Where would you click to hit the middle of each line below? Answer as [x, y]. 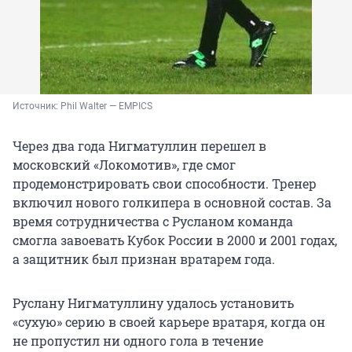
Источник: [37, 106]
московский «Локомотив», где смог [124, 165]
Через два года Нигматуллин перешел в [139, 146]
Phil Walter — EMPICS [106, 106]
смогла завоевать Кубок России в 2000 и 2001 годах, [175, 240]
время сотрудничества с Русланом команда [153, 222]
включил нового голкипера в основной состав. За [172, 203]
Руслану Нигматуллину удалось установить [153, 303]
